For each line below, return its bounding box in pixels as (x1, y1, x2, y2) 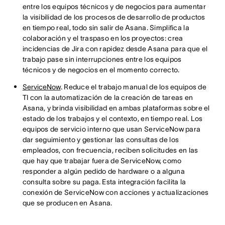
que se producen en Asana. (22, 199, 113, 207)
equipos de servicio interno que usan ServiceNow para (22, 125, 201, 133)
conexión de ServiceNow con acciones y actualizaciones (22, 188, 209, 196)
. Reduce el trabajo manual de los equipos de (60, 83, 206, 91)
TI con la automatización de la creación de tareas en (22, 93, 193, 101)
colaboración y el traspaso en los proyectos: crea (22, 34, 183, 42)
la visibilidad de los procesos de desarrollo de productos (22, 13, 205, 21)
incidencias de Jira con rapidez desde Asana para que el (22, 45, 208, 53)
